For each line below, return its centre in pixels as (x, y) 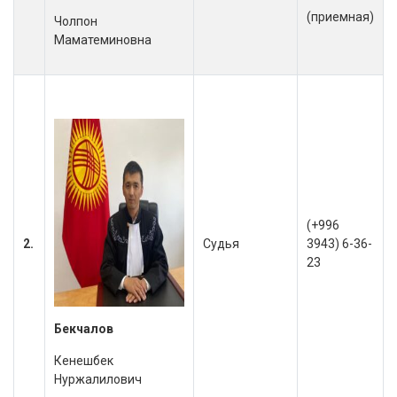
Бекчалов (84, 329)
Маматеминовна (103, 40)
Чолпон (76, 21)
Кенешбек (84, 361)
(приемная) (340, 17)
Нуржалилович (98, 379)
